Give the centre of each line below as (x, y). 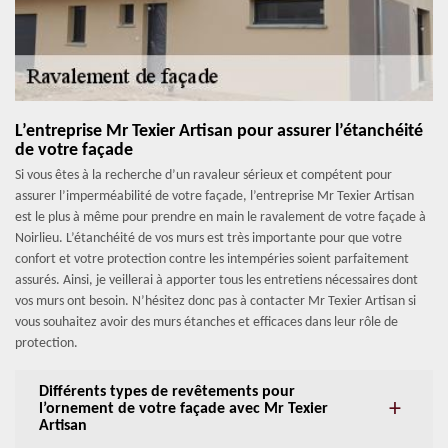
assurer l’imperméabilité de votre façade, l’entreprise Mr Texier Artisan (214, 197)
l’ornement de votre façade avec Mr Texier (183, 409)
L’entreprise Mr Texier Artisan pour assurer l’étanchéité (219, 132)
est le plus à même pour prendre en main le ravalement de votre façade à (220, 218)
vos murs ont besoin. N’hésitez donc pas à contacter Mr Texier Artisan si (215, 302)
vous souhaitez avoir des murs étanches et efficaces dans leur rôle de (206, 323)
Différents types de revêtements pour (167, 392)
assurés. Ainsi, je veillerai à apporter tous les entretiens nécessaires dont (216, 281)
